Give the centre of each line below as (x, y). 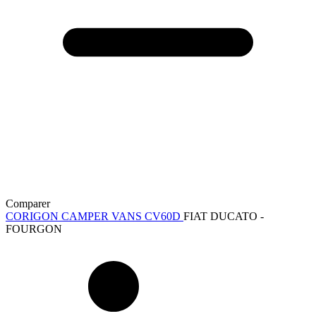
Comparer (28, 203)
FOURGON (34, 229)
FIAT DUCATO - (224, 216)
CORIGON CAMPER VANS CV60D (95, 216)
